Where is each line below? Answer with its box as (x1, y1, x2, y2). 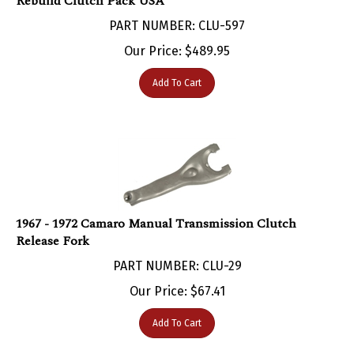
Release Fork (16, 215, 89, 235)
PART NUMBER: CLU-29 (112, 242, 242, 258)
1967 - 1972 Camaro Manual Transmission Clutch (16, 198, 296, 217)
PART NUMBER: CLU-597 (109, 2, 245, 17)
